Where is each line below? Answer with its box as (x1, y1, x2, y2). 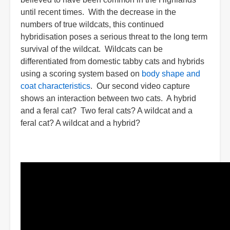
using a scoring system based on (21, 69, 142, 78)
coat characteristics (21, 82, 90, 90)
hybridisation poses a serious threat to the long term (21, 32, 207, 41)
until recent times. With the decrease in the (21, 8, 176, 16)
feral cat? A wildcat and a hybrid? (21, 119, 140, 127)
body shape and (142, 69, 200, 78)
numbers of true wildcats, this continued (21, 20, 164, 29)
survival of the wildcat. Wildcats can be (21, 45, 163, 53)
